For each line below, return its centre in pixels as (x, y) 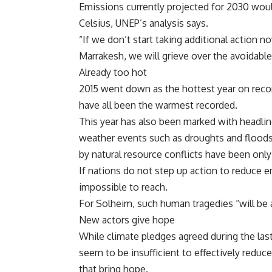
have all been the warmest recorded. (158, 105)
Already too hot (113, 73)
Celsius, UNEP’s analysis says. (144, 23)
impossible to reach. (123, 187)
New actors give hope (127, 220)
